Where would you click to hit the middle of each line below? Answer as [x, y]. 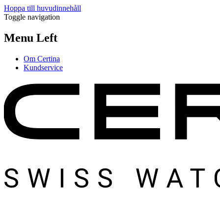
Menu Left [31, 38]
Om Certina [42, 58]
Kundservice [43, 67]
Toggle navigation [32, 17]
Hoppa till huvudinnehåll [42, 8]
